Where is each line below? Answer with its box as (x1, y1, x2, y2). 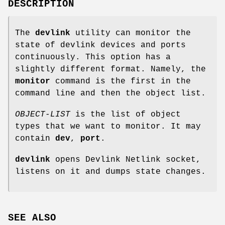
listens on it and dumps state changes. (15, 167, 206, 176)
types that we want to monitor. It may (15, 122, 201, 131)
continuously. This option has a (15, 52, 171, 62)
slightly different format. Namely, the (15, 64, 206, 74)
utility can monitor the (70, 28, 191, 38)
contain (15, 134, 55, 143)
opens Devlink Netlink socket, (50, 155, 201, 164)
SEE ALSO (8, 212, 56, 224)
